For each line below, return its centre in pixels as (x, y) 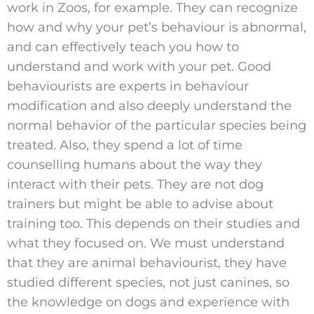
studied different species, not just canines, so (148, 282)
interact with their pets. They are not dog (135, 184)
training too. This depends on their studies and (153, 223)
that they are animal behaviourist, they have (147, 262)
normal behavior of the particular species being (157, 125)
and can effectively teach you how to (123, 47)
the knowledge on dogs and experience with (148, 302)
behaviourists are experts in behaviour (128, 86)
